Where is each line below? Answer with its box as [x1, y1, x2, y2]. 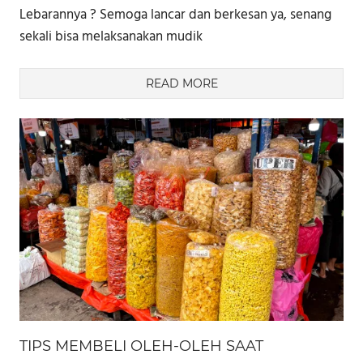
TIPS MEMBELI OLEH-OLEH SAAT [19, 337, 263, 356]
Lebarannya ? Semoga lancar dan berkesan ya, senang [19, 3, 331, 26]
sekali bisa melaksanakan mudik [19, 25, 203, 48]
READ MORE [145, 76, 218, 92]
